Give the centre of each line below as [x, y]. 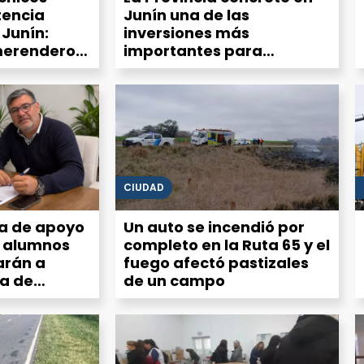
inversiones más [186, 33]
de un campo [174, 280]
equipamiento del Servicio [225, 69]
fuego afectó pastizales [216, 262]
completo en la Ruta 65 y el [227, 245]
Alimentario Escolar [199, 87]
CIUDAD [144, 187]
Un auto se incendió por [214, 227]
